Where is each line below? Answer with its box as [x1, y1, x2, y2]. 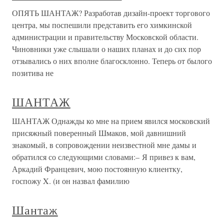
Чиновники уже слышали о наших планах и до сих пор [12, 43, 201, 54]
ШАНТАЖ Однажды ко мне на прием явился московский [12, 115, 210, 126]
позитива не [12, 67, 53, 78]
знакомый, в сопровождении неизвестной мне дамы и [12, 139, 196, 150]
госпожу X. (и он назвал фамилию [12, 175, 129, 186]
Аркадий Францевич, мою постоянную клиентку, [12, 163, 182, 174]
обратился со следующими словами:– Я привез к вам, [12, 151, 195, 162]
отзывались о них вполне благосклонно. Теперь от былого [12, 55, 212, 66]
